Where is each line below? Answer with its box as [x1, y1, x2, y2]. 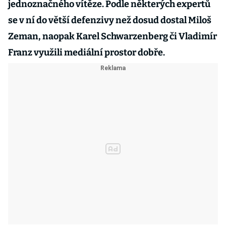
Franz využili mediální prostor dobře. [8, 47, 165, 58]
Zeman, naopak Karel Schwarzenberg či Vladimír [8, 31, 217, 42]
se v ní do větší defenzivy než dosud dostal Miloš [8, 15, 211, 26]
